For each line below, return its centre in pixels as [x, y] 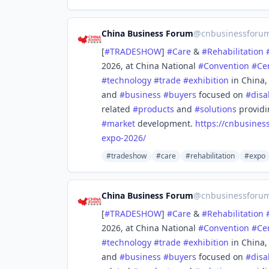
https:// [210, 123]
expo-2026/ [124, 138]
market [121, 123]
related [117, 109]
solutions [218, 109]
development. [165, 123]
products [156, 109]
